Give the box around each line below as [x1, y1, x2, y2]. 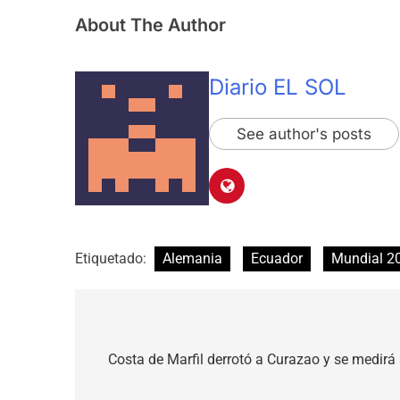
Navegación [92, 319, 206, 345]
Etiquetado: [75, 250, 150, 268]
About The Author [75, 14, 226, 37]
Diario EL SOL [209, 74, 346, 101]
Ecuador [251, 250, 303, 268]
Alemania [162, 250, 222, 268]
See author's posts [237, 125, 371, 144]
